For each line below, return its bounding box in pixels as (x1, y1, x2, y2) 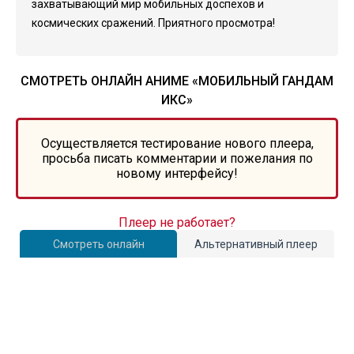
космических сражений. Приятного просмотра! (32, 17, 275, 29)
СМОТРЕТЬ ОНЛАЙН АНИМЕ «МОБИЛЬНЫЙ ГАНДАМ (21, 73, 333, 88)
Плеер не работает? (119, 215, 235, 230)
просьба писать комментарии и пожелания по (41, 151, 313, 166)
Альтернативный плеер (194, 238, 318, 250)
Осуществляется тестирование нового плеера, (40, 136, 314, 151)
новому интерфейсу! (116, 166, 238, 181)
